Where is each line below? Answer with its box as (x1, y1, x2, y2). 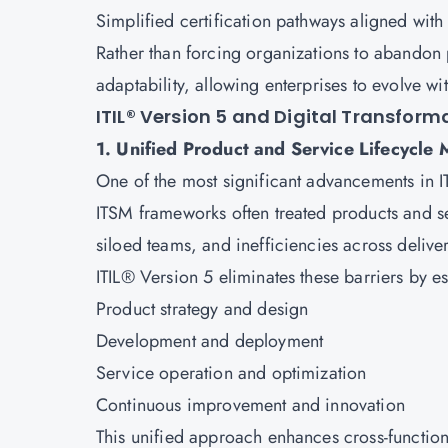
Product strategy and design (96, 296, 309, 322)
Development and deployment (96, 328, 324, 354)
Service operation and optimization (96, 360, 367, 386)
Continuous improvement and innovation (96, 392, 405, 418)
